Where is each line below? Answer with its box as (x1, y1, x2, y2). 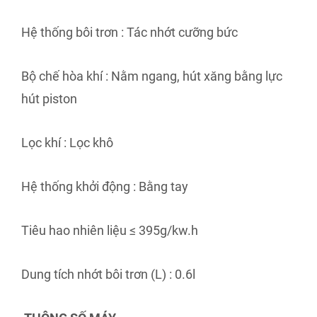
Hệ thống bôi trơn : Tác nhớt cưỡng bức (21, 24, 238, 40)
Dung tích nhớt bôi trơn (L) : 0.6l (21, 266, 195, 282)
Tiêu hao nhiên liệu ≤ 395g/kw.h (21, 222, 198, 238)
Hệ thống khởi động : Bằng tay (21, 178, 188, 194)
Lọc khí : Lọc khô (21, 134, 113, 150)
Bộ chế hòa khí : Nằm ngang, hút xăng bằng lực (21, 68, 282, 83)
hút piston (21, 91, 77, 106)
